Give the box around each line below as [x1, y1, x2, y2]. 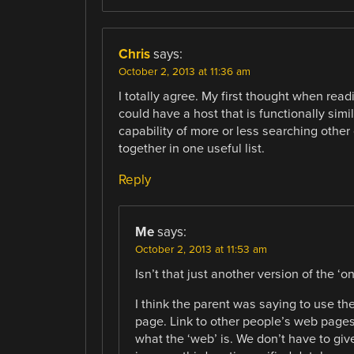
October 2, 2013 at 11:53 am [134, 243, 267, 256]
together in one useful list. [118, 140, 265, 156]
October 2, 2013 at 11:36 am [118, 65, 250, 78]
